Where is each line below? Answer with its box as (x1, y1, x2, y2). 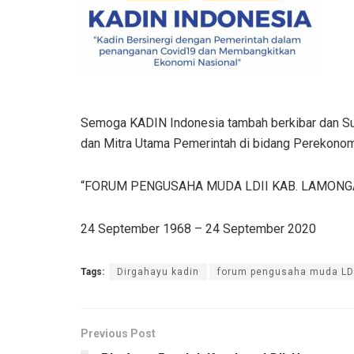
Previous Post (81, 327, 156, 341)
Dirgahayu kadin (117, 266, 199, 278)
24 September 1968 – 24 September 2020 (81, 221, 316, 237)
